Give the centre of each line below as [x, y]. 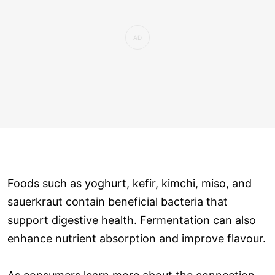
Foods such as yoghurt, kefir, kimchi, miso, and [130, 184]
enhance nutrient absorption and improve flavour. [137, 239]
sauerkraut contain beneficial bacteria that [118, 202]
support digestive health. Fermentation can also [132, 220]
